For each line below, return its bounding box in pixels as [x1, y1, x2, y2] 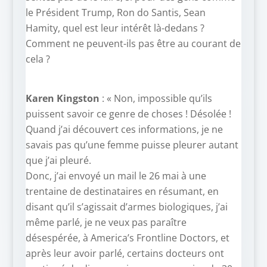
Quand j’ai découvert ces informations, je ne [25, 123, 223, 136]
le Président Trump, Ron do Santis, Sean [25, 6, 206, 20]
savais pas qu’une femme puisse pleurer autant [25, 138, 238, 152]
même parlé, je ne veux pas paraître [25, 216, 187, 229]
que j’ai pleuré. [25, 154, 91, 167]
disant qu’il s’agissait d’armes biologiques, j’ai [25, 200, 228, 214]
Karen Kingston [25, 92, 100, 105]
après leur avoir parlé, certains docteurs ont [25, 247, 224, 260]
